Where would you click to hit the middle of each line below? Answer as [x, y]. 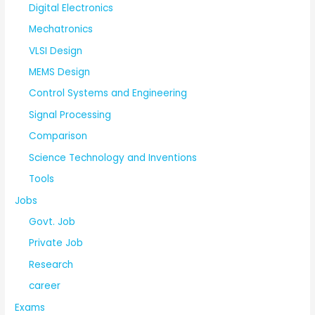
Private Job [56, 243]
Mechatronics [61, 30]
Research [51, 264]
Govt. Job [52, 221]
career [45, 286]
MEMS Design [60, 72]
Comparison [58, 136]
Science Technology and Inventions [113, 157]
